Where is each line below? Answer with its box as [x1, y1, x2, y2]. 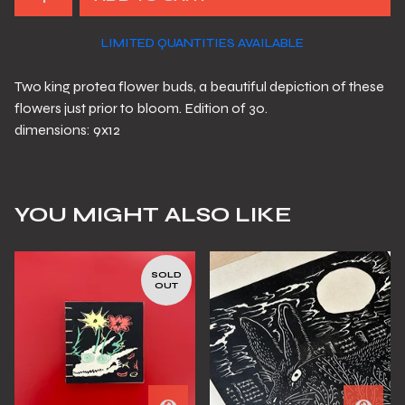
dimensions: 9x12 [14, 121, 120, 138]
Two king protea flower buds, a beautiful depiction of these [14, 78, 384, 95]
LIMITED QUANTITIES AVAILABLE [101, 35, 304, 51]
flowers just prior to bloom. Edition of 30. [14, 99, 270, 117]
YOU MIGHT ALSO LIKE [14, 202, 291, 228]
